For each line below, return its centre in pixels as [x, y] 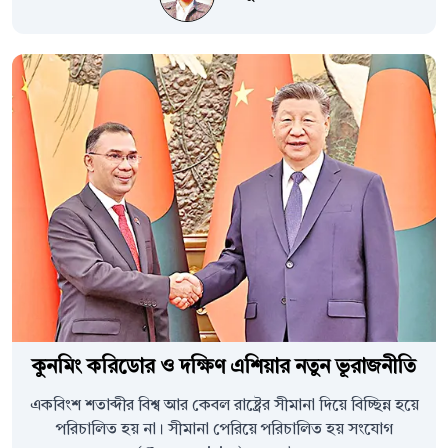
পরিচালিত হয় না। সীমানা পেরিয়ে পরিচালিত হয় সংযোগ [224, 430]
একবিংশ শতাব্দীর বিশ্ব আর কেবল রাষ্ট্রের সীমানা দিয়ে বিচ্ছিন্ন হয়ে [224, 406]
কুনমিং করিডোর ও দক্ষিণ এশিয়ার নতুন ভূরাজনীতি [224, 368]
